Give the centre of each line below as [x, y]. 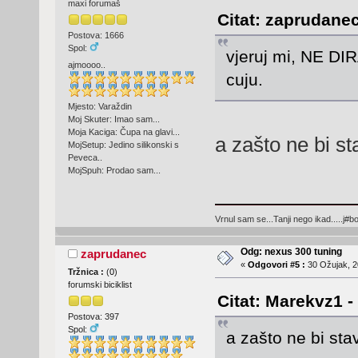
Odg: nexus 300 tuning [291, 252]
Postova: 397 [93, 317]
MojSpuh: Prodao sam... [114, 170]
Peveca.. [85, 157]
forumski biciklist [99, 285]
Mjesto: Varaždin [99, 106]
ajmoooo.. [86, 65]
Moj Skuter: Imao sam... [113, 119]
